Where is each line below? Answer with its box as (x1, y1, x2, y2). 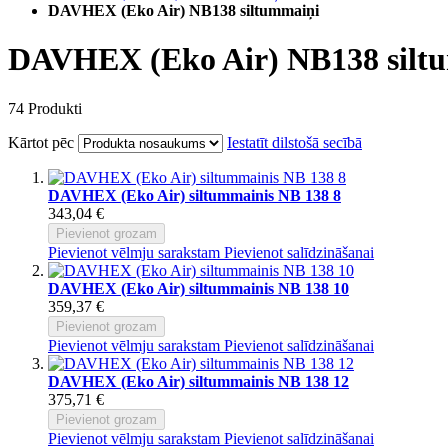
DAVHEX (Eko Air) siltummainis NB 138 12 (48, 372, 349, 390)
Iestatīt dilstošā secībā (227, 133, 362, 151)
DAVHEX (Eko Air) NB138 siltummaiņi (48, 2, 319, 19)
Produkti (24, 99, 82, 117)
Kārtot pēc (8, 133, 74, 151)
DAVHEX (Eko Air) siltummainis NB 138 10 (48, 279, 349, 297)
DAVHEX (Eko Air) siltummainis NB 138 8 (48, 186, 341, 204)
